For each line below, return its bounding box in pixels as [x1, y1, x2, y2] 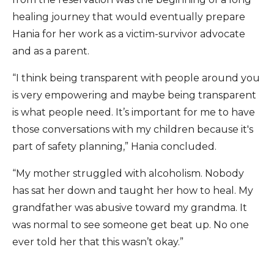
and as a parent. [12, 45, 89, 57]
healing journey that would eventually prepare [12, 11, 245, 23]
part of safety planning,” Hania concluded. [12, 141, 217, 152]
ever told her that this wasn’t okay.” [12, 236, 183, 248]
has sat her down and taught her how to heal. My [12, 185, 253, 196]
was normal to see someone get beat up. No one [12, 219, 249, 231]
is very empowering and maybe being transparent [12, 89, 256, 101]
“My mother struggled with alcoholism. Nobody [12, 168, 244, 179]
